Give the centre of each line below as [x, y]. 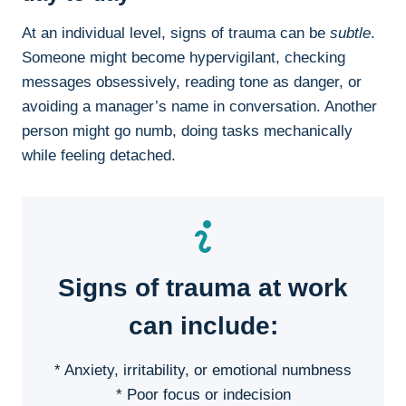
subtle [350, 34]
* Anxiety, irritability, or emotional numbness [203, 371]
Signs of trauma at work [203, 288]
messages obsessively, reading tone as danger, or [192, 82]
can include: [203, 326]
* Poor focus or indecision [203, 395]
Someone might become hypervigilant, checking [184, 58]
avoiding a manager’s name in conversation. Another [199, 107]
